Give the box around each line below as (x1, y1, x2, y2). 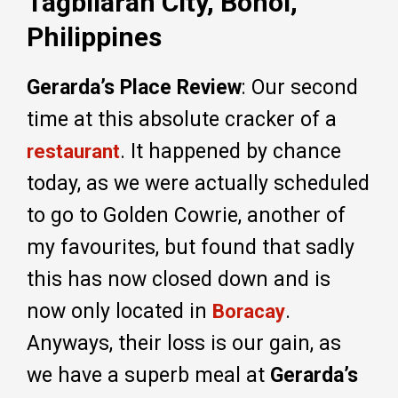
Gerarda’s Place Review (27, 75, 242, 99)
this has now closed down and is (27, 267, 330, 291)
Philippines (27, 20, 162, 52)
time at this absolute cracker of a (27, 107, 337, 131)
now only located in (27, 298, 212, 323)
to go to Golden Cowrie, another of (27, 203, 346, 227)
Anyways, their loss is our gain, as (27, 330, 341, 355)
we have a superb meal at (27, 362, 270, 387)
